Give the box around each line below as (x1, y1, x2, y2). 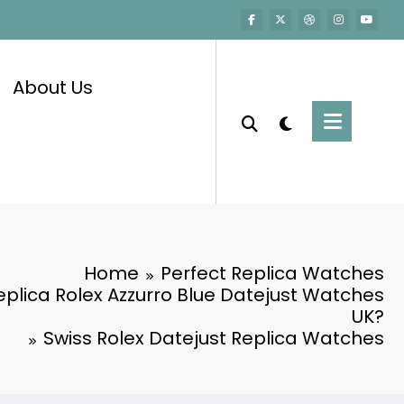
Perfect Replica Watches (161, 260, 384, 286)
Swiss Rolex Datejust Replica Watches (43, 325, 384, 351)
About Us (12, 74, 93, 100)
